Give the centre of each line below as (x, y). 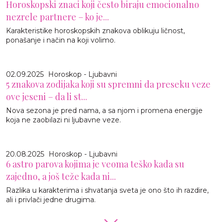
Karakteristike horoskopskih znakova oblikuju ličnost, (95, 30)
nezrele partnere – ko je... (57, 17)
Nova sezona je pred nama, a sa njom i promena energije (104, 110)
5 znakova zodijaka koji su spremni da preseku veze (108, 84)
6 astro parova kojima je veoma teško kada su (95, 164)
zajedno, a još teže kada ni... (61, 176)
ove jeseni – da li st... (47, 96)
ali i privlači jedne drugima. (51, 199)
